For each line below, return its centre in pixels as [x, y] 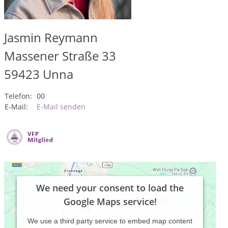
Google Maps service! [110, 202]
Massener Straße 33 [60, 56]
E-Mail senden [61, 107]
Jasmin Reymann [51, 37]
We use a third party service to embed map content [110, 221]
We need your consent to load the [110, 188]
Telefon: [18, 96]
